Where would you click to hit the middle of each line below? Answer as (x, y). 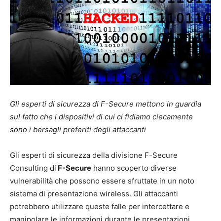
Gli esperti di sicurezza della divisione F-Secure (94, 155)
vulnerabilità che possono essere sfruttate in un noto (102, 181)
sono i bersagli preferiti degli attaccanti (78, 129)
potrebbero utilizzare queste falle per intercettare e (100, 206)
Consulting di (33, 168)
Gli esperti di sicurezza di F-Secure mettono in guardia (106, 104)
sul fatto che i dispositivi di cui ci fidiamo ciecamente (101, 116)
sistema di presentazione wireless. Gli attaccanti (94, 193)
